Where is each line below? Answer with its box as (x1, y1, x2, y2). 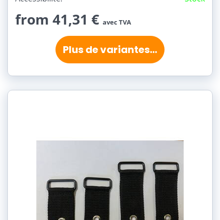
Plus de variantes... (63, 43, 157, 56)
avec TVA (103, 18, 131, 27)
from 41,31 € (15, 10, 103, 28)
